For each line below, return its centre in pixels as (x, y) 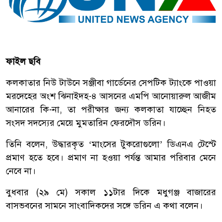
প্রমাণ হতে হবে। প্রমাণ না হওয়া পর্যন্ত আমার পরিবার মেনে (111, 157)
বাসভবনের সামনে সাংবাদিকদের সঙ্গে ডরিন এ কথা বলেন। (104, 205)
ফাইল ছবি (23, 61)
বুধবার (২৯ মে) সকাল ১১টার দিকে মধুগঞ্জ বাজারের (111, 192)
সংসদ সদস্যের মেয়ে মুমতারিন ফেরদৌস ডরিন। (86, 123)
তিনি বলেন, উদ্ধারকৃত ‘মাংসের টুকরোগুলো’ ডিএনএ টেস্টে (111, 144)
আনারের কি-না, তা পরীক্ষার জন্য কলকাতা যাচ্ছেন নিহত (111, 109)
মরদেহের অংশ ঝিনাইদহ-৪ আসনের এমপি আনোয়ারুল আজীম (111, 96)
